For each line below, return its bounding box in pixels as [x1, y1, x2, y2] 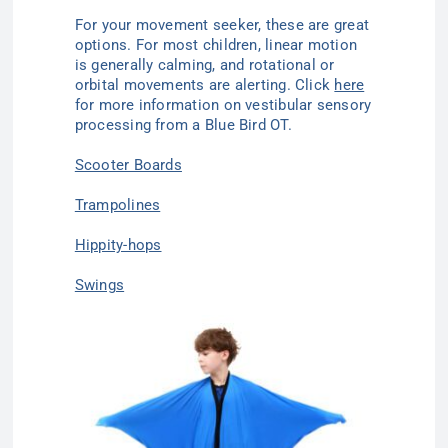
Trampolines [74, 196, 161, 215]
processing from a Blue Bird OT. [74, 116, 301, 135]
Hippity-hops [74, 236, 162, 255]
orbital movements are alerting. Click [74, 76, 335, 95]
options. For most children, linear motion [74, 36, 358, 55]
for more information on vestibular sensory [74, 96, 372, 115]
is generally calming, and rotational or [74, 56, 335, 75]
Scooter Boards [74, 156, 182, 175]
